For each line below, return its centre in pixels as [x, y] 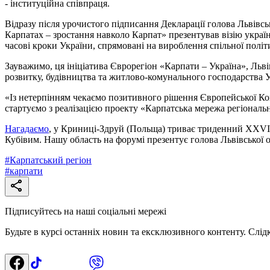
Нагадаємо [27, 128]
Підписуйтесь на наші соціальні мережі [86, 211]
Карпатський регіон [51, 160]
